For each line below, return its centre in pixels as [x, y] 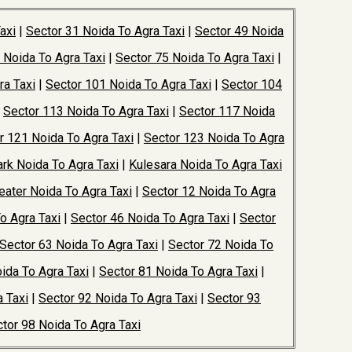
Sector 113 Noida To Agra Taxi [86, 111]
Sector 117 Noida [227, 111]
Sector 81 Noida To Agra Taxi [178, 271]
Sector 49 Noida [239, 31]
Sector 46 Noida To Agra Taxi [150, 218]
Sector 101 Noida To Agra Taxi [128, 84]
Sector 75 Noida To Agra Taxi [195, 58]
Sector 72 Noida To [221, 245]
